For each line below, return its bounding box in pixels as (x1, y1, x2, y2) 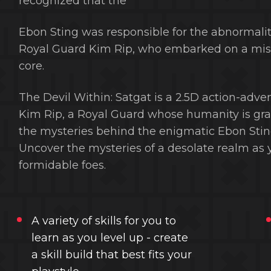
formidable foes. (18, 158, 106, 172)
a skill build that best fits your (31, 248, 192, 261)
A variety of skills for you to (31, 214, 176, 227)
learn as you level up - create (31, 231, 188, 244)
